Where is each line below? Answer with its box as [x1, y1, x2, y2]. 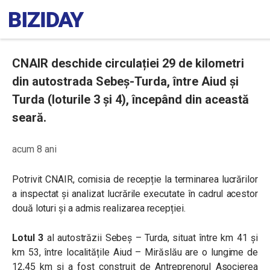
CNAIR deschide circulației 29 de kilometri [12, 56, 244, 71]
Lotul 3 [12, 232, 44, 243]
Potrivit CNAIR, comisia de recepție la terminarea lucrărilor [12, 174, 258, 185]
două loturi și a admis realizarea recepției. [12, 202, 186, 214]
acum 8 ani [12, 143, 57, 155]
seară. [12, 110, 46, 125]
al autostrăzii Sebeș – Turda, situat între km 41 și [43, 232, 259, 243]
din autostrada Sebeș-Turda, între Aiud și [12, 74, 239, 89]
